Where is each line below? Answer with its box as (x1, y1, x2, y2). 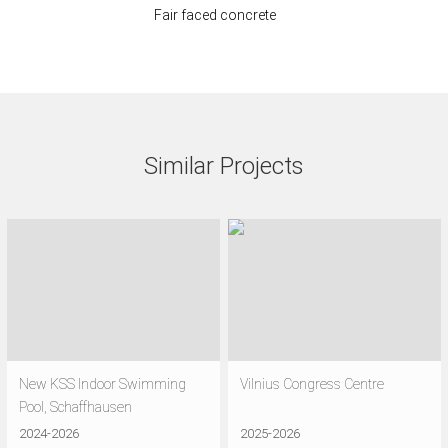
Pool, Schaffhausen (19, 399, 132, 415)
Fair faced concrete (154, 7, 276, 23)
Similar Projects (144, 152, 304, 180)
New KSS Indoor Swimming (19, 376, 186, 392)
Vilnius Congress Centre (240, 376, 384, 392)
